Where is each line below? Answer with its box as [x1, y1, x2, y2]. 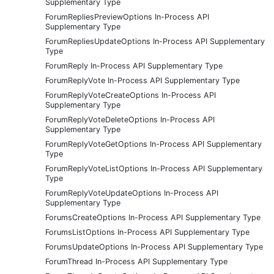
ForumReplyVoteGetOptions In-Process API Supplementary [45, 139, 262, 149]
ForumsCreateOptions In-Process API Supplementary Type [45, 212, 261, 222]
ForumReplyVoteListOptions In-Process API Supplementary [45, 163, 262, 173]
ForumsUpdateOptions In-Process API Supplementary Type [45, 242, 263, 251]
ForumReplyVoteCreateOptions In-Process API [45, 90, 216, 100]
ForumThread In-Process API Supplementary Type [45, 256, 228, 266]
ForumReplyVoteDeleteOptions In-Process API [45, 114, 215, 124]
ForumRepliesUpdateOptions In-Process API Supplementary [45, 36, 265, 46]
